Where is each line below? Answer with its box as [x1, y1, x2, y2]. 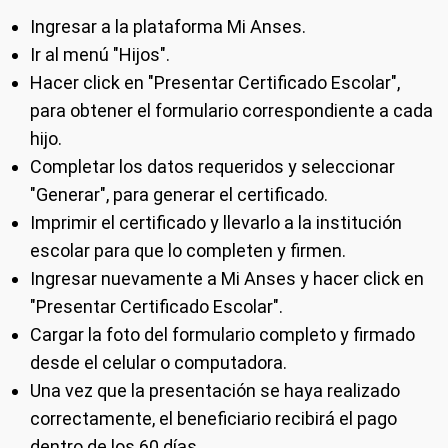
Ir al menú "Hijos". [30, 44, 170, 65]
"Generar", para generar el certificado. [30, 184, 328, 205]
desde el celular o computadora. [30, 352, 287, 373]
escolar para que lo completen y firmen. [30, 240, 346, 261]
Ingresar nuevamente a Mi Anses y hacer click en [30, 268, 424, 289]
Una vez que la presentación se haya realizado [30, 380, 400, 401]
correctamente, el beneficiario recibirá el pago [30, 408, 397, 429]
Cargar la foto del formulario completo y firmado [30, 324, 415, 345]
